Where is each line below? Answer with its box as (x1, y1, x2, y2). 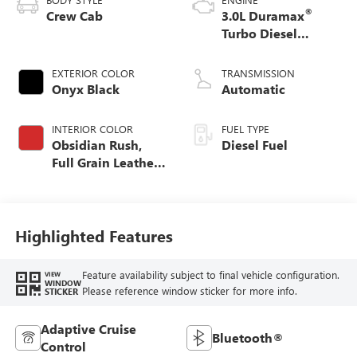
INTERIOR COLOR (51, 122, 133, 136)
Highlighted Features (14, 224, 173, 246)
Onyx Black (51, 80, 120, 98)
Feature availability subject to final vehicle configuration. (81, 267, 339, 281)
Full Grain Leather (51, 154, 159, 171)
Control (40, 338, 86, 355)
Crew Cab (45, 7, 103, 25)
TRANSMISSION (222, 66, 295, 80)
